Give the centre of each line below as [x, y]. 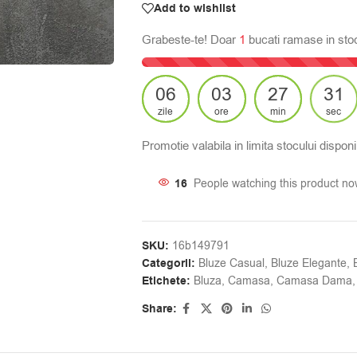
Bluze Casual [231, 264]
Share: [159, 310]
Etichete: [166, 282]
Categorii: [168, 264]
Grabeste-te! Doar [190, 40]
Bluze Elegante [308, 264]
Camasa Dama [314, 281]
